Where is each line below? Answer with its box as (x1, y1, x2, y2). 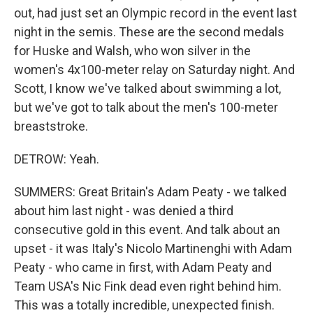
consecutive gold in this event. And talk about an (14, 222, 280, 237)
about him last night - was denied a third (14, 203, 233, 218)
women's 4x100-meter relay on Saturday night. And (14, 62, 295, 77)
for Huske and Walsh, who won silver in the (14, 43, 251, 58)
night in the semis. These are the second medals (14, 24, 284, 39)
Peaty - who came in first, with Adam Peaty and (14, 260, 272, 275)
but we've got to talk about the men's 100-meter (14, 100, 278, 115)
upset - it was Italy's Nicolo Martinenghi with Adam (14, 241, 292, 256)
